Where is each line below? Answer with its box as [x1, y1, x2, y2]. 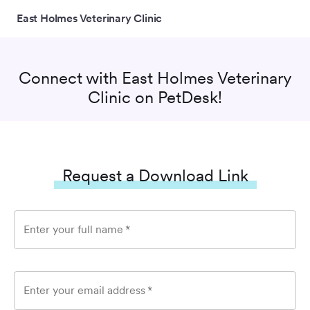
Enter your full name [24, 223, 123, 236]
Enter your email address [24, 284, 145, 297]
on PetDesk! [131, 87, 222, 107]
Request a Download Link [62, 165, 248, 185]
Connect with [18, 68, 122, 88]
